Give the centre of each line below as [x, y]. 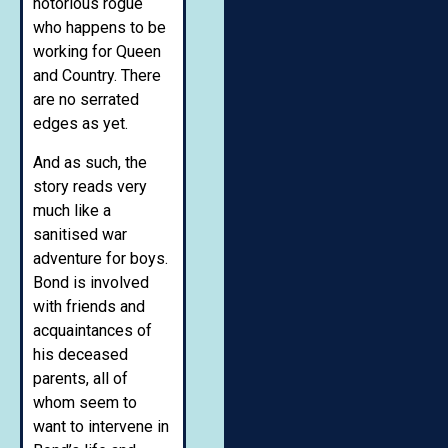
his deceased [80, 354]
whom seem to [85, 402]
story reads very [90, 186]
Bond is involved [91, 282]
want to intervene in [101, 426]
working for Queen [97, 52]
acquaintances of [92, 330]
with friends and [89, 306]
